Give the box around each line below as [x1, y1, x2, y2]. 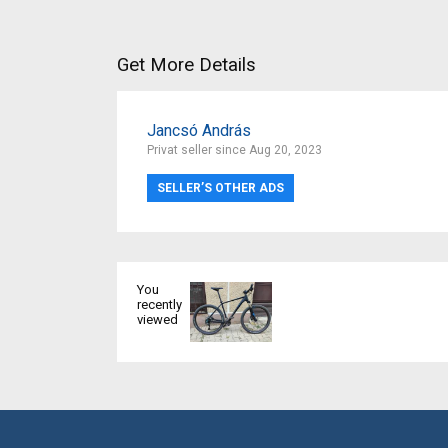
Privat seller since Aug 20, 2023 [147, 142, 322, 157]
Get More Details [117, 53, 256, 76]
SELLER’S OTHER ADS [157, 180, 284, 195]
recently [137, 296, 182, 312]
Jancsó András [147, 120, 251, 140]
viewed [137, 311, 178, 327]
